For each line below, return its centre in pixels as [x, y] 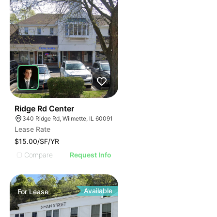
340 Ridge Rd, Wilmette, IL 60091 [68, 118]
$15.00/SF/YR [37, 141]
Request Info [91, 155]
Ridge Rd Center [44, 108]
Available [98, 191]
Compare [39, 155]
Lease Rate [32, 129]
